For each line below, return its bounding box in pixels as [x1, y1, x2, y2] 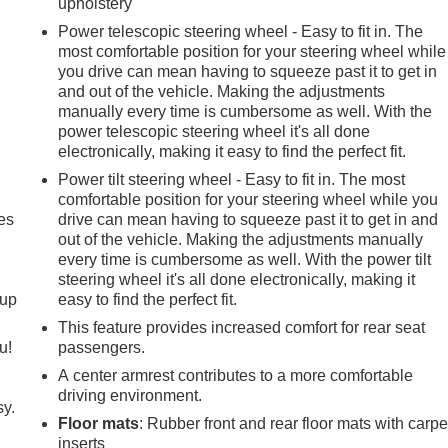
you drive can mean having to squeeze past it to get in [58, 62, 438, 80]
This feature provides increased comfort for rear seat [58, 318, 426, 336]
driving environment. [58, 386, 203, 404]
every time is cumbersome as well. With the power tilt [58, 250, 432, 268]
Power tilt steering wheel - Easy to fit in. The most [58, 170, 406, 188]
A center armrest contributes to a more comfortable [58, 366, 414, 384]
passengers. [58, 338, 146, 356]
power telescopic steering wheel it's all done [58, 122, 371, 140]
